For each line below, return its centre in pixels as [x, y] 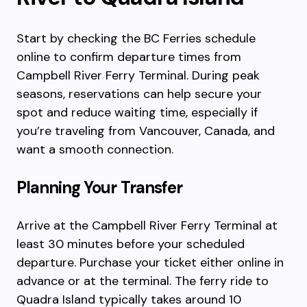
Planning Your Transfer [99, 187]
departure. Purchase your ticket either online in [150, 262]
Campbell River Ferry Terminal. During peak [138, 75]
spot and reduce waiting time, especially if [137, 112]
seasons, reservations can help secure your [139, 94]
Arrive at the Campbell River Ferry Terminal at [147, 225]
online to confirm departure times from [129, 57]
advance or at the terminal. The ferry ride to [143, 281]
